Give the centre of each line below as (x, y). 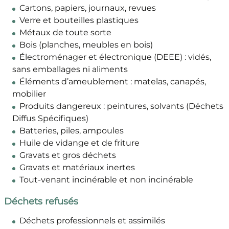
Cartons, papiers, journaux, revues (87, 8)
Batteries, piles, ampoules (71, 131)
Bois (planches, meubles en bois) (86, 45)
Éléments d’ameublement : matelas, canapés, (112, 82)
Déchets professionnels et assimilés (92, 221)
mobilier (29, 94)
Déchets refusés (41, 202)
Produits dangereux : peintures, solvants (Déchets (121, 106)
